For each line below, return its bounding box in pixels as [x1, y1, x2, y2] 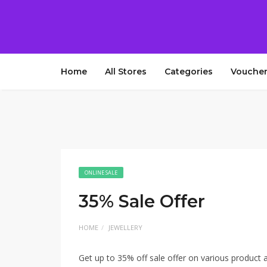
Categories [164, 66, 213, 77]
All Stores [105, 66, 147, 77]
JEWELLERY [108, 223, 142, 232]
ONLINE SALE [85, 169, 117, 176]
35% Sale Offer [79, 191, 205, 212]
